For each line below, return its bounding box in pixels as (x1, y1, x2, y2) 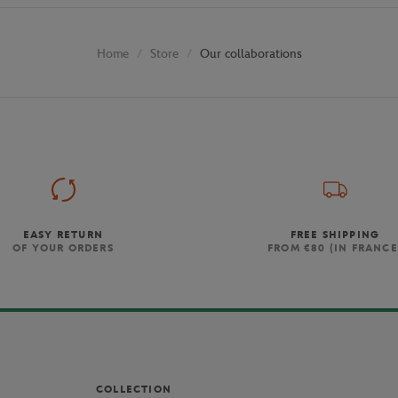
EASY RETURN (22, 228, 104, 242)
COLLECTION (95, 383, 171, 396)
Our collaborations (199, 45, 302, 61)
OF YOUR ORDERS (12, 242, 114, 255)
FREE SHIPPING (290, 228, 380, 242)
